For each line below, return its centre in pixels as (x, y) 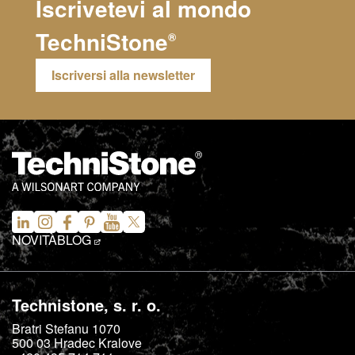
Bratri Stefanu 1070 (66, 329)
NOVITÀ (34, 240)
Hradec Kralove (98, 343)
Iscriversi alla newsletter (123, 75)
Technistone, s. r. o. (86, 305)
